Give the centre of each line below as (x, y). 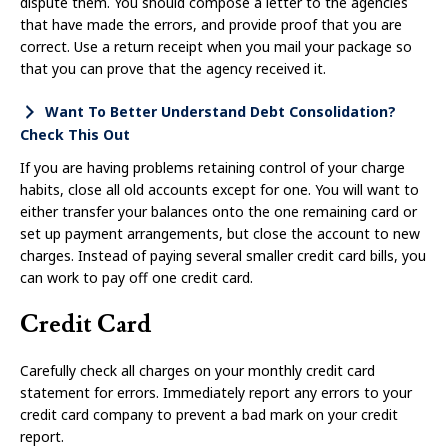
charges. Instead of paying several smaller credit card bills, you (223, 255)
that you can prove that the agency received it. (173, 69)
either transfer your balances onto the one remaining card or (218, 211)
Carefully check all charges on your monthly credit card (197, 370)
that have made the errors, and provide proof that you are (211, 25)
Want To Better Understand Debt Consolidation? (220, 112)
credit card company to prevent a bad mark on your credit (209, 414)
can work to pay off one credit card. (136, 277)
